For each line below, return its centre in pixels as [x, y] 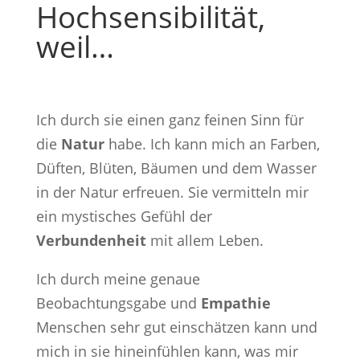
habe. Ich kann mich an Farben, [212, 144]
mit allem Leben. [205, 241]
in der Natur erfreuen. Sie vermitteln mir [172, 192]
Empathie [235, 303]
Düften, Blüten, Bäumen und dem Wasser [176, 168]
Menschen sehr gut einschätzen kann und [176, 327]
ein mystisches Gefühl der [124, 217]
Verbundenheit [91, 241]
